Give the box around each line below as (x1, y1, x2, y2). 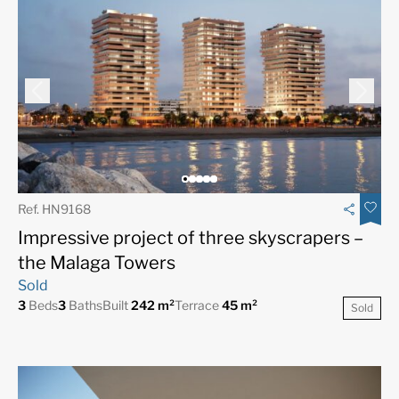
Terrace (175, 297, 222, 313)
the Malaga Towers (18, 251, 175, 273)
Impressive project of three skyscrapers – (18, 226, 363, 248)
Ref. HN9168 (18, 200, 91, 216)
